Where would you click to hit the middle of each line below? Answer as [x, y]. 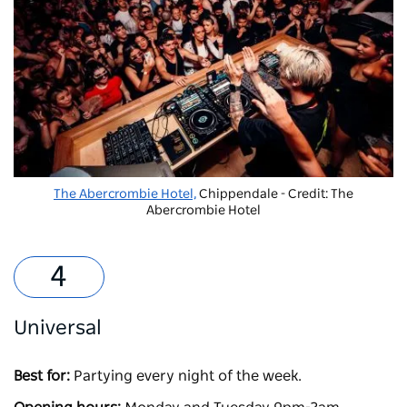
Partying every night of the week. [189, 376]
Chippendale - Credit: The [275, 194]
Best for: [42, 376]
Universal [60, 328]
